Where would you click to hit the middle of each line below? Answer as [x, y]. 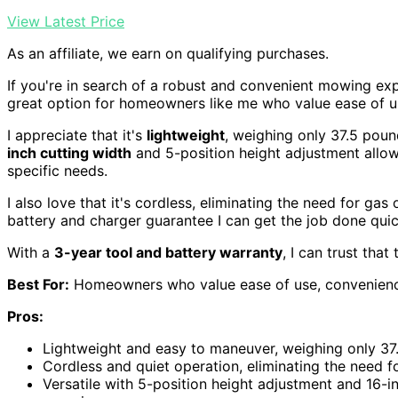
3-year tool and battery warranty [168, 252]
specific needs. [57, 170]
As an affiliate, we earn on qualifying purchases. [168, 53]
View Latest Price [66, 21]
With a [31, 252]
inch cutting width [69, 152]
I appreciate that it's [77, 135]
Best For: [38, 284]
